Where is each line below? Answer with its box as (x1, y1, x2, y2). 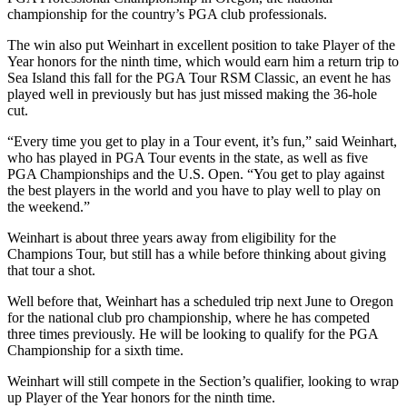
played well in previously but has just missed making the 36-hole (7, 85, 377, 102)
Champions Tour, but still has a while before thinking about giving (7, 245, 386, 262)
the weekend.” (7, 198, 90, 214)
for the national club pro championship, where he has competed (7, 309, 370, 325)
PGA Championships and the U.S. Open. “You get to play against (7, 165, 384, 182)
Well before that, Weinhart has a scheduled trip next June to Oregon (7, 293, 393, 309)
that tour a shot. (7, 262, 95, 278)
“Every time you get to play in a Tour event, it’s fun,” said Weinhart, (7, 133, 397, 149)
